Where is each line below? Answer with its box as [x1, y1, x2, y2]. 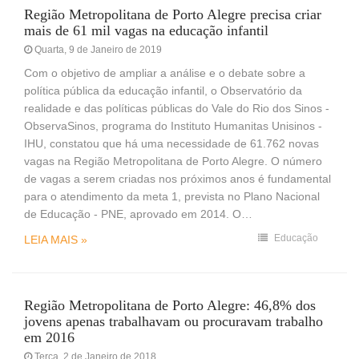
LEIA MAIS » [24, 232, 87, 246]
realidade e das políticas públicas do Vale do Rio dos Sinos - [24, 101, 329, 115]
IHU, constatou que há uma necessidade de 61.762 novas [24, 136, 319, 150]
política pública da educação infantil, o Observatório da [24, 83, 302, 97]
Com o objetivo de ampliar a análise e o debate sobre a [24, 66, 305, 79]
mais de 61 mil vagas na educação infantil [24, 22, 268, 38]
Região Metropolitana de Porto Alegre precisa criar [24, 6, 321, 22]
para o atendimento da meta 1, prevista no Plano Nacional [24, 189, 320, 203]
